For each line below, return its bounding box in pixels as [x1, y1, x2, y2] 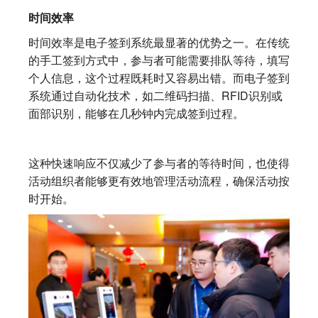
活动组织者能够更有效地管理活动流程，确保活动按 [28, 172, 290, 190]
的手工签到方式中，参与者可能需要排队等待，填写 [28, 52, 290, 69]
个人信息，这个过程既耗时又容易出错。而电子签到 [28, 70, 290, 87]
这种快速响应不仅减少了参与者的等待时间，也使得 [28, 155, 290, 172]
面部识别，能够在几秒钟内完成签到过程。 [28, 105, 244, 122]
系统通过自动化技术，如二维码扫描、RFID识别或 [28, 87, 283, 104]
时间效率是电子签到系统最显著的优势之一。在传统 [28, 34, 290, 51]
